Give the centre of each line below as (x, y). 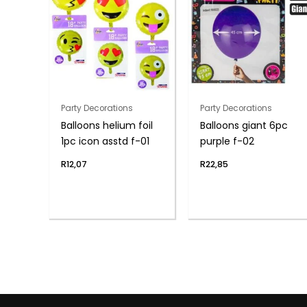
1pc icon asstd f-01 (105, 142)
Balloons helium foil (107, 126)
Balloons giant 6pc (244, 126)
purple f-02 (228, 142)
